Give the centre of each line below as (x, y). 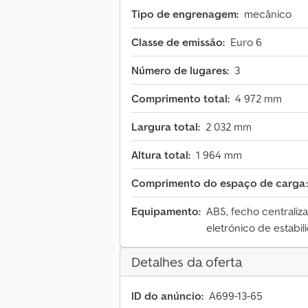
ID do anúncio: (167, 296)
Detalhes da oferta (187, 262)
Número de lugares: (180, 70)
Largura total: (166, 127)
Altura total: (161, 155)
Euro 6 (246, 42)
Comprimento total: (180, 99)
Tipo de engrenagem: (185, 14)
